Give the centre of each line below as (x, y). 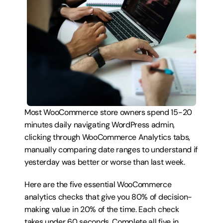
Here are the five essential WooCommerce (98, 184)
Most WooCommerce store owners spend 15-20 (108, 112)
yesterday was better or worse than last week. (105, 162)
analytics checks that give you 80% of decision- (108, 197)
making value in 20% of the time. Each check (102, 209)
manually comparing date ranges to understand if (111, 150)
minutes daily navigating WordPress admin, (100, 125)
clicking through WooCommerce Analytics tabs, (107, 137)
